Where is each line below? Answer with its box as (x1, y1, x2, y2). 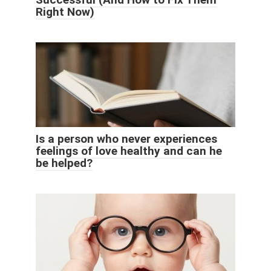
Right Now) (36, 4, 94, 19)
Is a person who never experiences (36, 131, 217, 146)
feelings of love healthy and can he (36, 143, 222, 158)
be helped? (36, 155, 93, 170)
